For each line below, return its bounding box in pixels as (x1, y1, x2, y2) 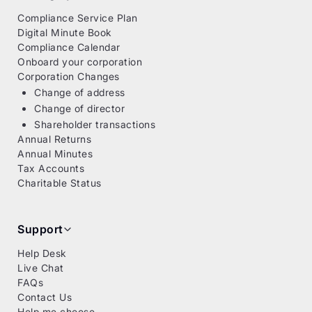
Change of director (34, 102, 125, 114)
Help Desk (17, 247, 67, 259)
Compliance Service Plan (17, 11, 138, 24)
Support (17, 221, 63, 236)
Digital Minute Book (17, 26, 112, 38)
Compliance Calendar (17, 40, 120, 53)
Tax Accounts (17, 162, 85, 174)
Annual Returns (17, 132, 92, 145)
